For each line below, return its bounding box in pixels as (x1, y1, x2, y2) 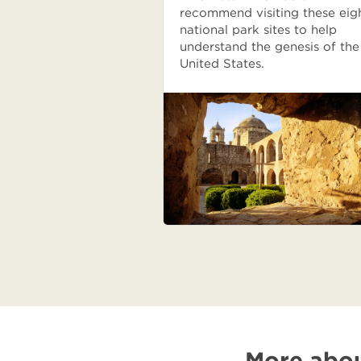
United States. (180, 56, 264, 71)
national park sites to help (180, 23, 337, 37)
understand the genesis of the (180, 39, 359, 54)
